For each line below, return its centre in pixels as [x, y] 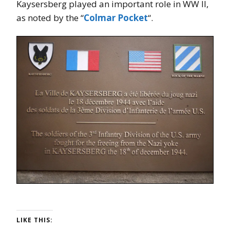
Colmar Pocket [116, 17]
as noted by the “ [50, 17]
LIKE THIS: [35, 220]
